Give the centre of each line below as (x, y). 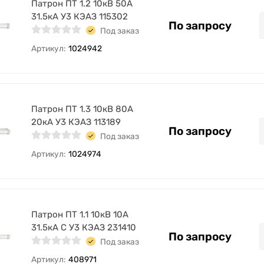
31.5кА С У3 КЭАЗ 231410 (84, 227)
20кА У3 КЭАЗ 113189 (76, 122)
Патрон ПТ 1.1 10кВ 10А (80, 214)
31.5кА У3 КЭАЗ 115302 (80, 16)
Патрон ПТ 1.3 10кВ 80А (82, 109)
